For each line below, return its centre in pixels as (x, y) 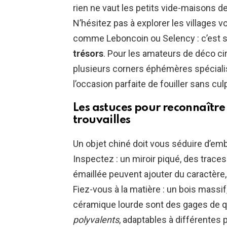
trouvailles (102, 120)
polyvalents (96, 219)
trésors (88, 53)
